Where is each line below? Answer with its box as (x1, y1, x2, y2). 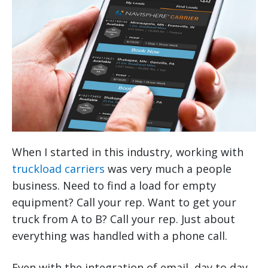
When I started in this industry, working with (12, 145, 243, 160)
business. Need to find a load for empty (12, 178, 216, 193)
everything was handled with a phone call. (12, 229, 227, 243)
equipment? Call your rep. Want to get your (12, 195, 236, 210)
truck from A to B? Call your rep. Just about (12, 212, 235, 227)
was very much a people (105, 162, 232, 176)
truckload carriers (12, 162, 105, 176)
